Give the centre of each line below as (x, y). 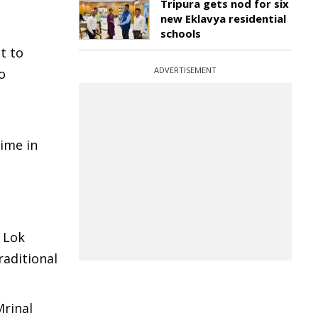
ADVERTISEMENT (185, 70)
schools (181, 33)
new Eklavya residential (223, 18)
